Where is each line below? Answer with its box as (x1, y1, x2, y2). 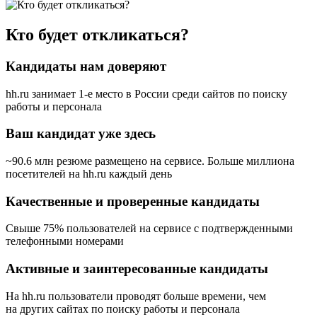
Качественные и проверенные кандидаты (6, 193, 260, 209)
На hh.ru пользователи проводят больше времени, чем (6, 289, 266, 302)
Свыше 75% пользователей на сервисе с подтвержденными (6, 222, 293, 235)
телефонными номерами (6, 235, 124, 248)
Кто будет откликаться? (6, 25, 189, 44)
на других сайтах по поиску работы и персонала (6, 302, 240, 315)
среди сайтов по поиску (169, 87, 287, 100)
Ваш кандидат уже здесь (6, 126, 156, 142)
